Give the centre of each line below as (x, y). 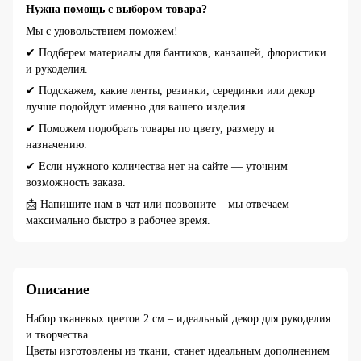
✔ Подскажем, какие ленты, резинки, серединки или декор (170, 90)
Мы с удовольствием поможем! (102, 31)
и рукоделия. (57, 68)
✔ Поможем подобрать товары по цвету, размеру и (150, 128)
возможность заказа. (76, 182)
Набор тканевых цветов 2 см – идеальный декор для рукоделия (178, 318)
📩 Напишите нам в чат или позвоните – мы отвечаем (158, 204)
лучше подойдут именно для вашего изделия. (137, 106)
